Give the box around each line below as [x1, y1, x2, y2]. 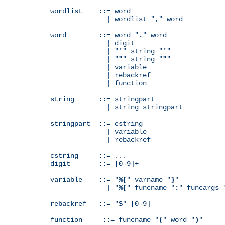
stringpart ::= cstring [50, 119, 143, 128]
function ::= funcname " [50, 215, 159, 224]
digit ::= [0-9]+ [50, 159, 139, 168]
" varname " [127, 175, 171, 184]
